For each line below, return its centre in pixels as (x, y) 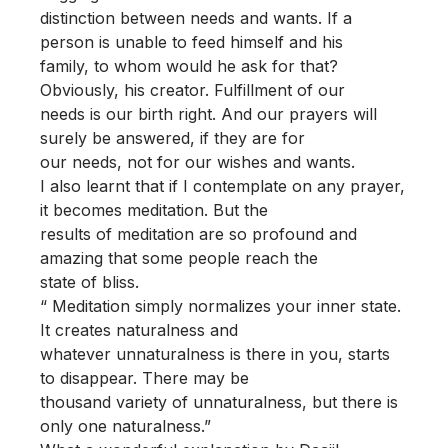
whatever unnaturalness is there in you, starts (215, 354)
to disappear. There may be (144, 378)
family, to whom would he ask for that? (189, 66)
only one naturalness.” (125, 426)
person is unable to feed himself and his (191, 42)
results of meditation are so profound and (198, 234)
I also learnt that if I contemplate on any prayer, (222, 186)
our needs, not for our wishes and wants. (197, 162)
